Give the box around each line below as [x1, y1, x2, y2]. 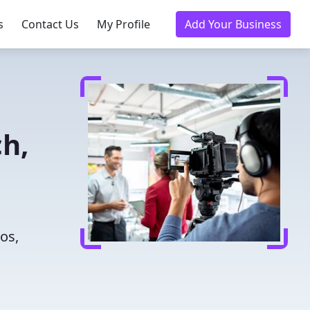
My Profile [97, 17, 150, 32]
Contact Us [21, 17, 79, 32]
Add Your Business [185, 17, 282, 32]
